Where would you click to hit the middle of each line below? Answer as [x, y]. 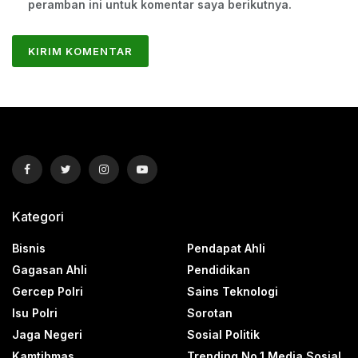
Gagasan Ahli [50, 269]
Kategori [38, 216]
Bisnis [29, 248]
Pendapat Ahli [226, 248]
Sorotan [210, 312]
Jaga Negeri [47, 334]
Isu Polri [35, 312]
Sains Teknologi [233, 291]
